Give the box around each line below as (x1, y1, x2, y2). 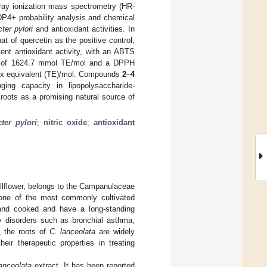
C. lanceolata (49, 226, 96, 236)
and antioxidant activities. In (33, 24, 135, 33)
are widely (95, 226, 135, 236)
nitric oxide (44, 117, 88, 127)
